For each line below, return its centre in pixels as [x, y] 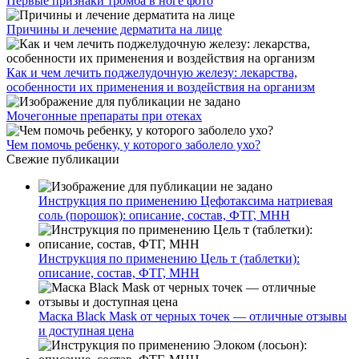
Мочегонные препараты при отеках [104, 115]
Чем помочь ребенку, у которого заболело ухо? [133, 144]
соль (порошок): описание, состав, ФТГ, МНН [164, 215]
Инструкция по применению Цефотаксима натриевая [186, 200]
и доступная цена [86, 330]
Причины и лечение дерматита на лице [114, 29]
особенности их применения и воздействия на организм [161, 87]
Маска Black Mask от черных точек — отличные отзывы [193, 316]
